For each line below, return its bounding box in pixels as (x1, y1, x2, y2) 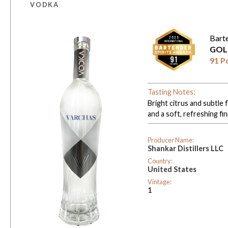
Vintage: (147, 178, 172, 186)
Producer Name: (147, 136, 194, 145)
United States (147, 165, 196, 174)
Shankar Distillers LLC (147, 144, 223, 153)
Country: (147, 157, 173, 165)
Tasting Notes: (147, 88, 195, 97)
